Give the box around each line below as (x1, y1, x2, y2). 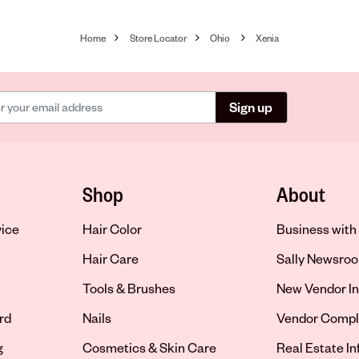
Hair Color (83, 220, 143, 237)
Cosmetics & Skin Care (83, 338, 217, 356)
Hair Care (83, 249, 139, 267)
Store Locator (129, 31, 187, 44)
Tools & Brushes (83, 279, 176, 296)
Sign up (229, 98, 273, 115)
